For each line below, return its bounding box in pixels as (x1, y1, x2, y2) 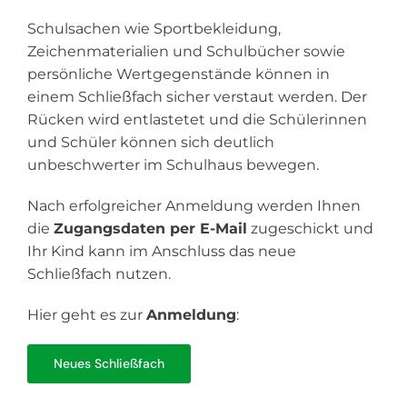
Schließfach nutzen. (26, 265, 171, 283)
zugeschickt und (246, 220, 373, 237)
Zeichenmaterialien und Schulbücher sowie (26, 43, 345, 60)
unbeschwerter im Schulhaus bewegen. (26, 156, 319, 174)
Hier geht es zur (26, 306, 146, 323)
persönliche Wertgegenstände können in (26, 65, 330, 83)
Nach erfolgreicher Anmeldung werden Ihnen (26, 197, 361, 214)
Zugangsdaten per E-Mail (53, 220, 247, 237)
